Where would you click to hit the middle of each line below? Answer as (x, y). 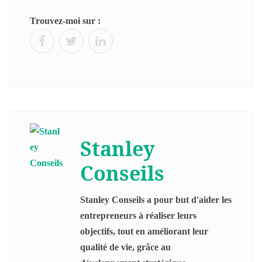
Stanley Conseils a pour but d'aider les (156, 200)
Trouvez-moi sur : (65, 21)
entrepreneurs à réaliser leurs (138, 216)
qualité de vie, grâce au (125, 247)
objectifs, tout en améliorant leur (144, 232)
